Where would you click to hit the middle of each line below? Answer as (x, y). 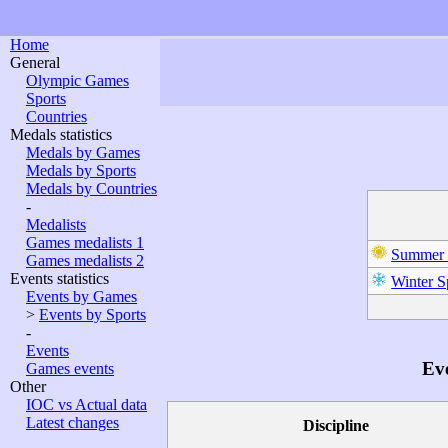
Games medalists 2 (85, 260)
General (35, 62)
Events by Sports (92, 314)
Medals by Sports (81, 170)
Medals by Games (83, 152)
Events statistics (59, 278)
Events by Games (81, 296)
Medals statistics (61, 134)
